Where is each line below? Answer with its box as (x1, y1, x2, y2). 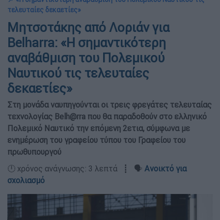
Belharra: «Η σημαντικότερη (7, 35, 166, 51)
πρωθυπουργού (7, 147, 61, 157)
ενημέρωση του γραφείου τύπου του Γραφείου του (7, 135, 186, 145)
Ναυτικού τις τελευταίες (7, 65, 149, 81)
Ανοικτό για (144, 164, 187, 173)
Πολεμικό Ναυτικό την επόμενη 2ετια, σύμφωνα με (7, 123, 190, 133)
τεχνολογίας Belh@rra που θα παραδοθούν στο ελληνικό (7, 111, 207, 121)
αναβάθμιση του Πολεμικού (7, 50, 165, 66)
